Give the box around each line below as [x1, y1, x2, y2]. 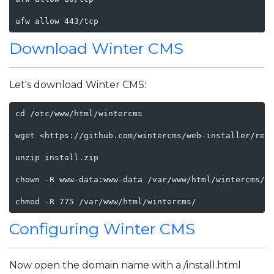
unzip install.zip [15, 152, 98, 162]
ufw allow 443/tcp [15, 16, 98, 26]
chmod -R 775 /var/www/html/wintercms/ [15, 196, 196, 206]
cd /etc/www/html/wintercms [15, 108, 143, 118]
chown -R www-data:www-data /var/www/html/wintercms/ [15, 174, 265, 184]
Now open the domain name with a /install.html [9, 259, 241, 271]
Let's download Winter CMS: [9, 79, 146, 91]
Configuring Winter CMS [9, 220, 195, 238]
